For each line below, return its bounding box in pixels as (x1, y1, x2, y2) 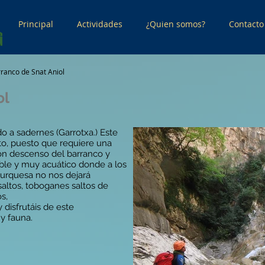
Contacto (229, 18, 264, 30)
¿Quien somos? (146, 18, 205, 30)
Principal (18, 18, 53, 30)
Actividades (77, 18, 122, 30)
